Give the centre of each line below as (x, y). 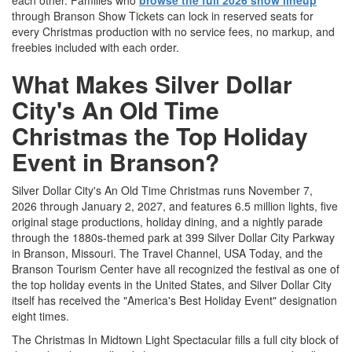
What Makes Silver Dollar (152, 84)
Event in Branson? (115, 162)
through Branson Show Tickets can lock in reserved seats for (163, 16)
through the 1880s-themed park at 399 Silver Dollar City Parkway (173, 238)
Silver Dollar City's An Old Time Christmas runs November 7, (162, 191)
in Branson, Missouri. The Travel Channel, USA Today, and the (167, 253)
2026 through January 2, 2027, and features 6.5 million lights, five (175, 206)
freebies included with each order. (95, 48)
